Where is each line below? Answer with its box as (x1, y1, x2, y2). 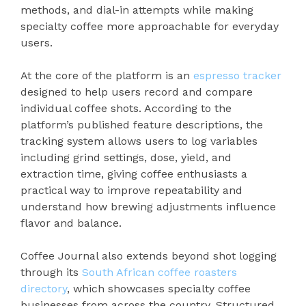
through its (20, 265, 82, 279)
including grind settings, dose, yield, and (20, 150, 232, 164)
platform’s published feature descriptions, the (20, 117, 263, 131)
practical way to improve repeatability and (20, 183, 242, 197)
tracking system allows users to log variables (20, 134, 258, 148)
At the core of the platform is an (20, 68, 193, 82)
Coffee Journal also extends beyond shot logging (20, 249, 277, 262)
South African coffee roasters (82, 265, 237, 279)
